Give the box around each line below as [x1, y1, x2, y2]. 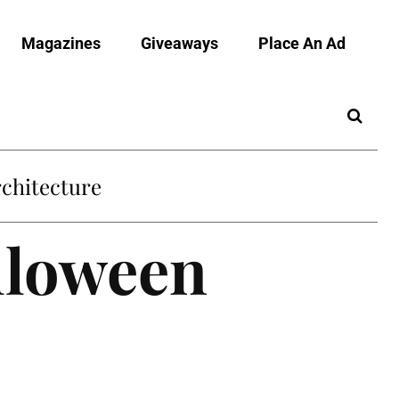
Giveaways [141, 33, 218, 53]
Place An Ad [258, 33, 346, 53]
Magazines [21, 33, 101, 53]
